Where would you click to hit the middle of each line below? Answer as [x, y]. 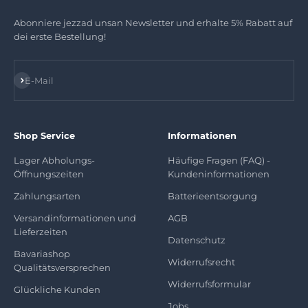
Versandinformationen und [75, 218]
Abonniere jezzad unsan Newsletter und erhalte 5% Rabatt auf [153, 23]
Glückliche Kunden [57, 289]
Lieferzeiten [41, 232]
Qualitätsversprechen [62, 267]
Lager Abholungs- [54, 160]
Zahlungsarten [47, 196]
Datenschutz [197, 240]
